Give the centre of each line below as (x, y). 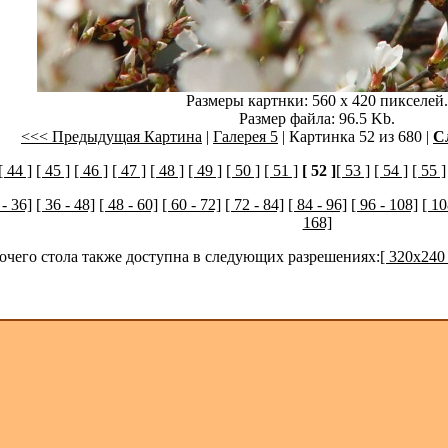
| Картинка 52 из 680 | (355, 136)
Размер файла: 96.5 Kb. (317, 118)
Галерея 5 (245, 136)
